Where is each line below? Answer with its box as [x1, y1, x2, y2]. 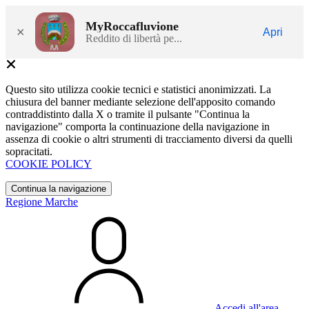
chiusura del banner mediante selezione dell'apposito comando [6, 96, 275, 108]
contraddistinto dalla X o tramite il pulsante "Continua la [6, 108, 250, 120]
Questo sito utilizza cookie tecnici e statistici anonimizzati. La [6, 83, 271, 95]
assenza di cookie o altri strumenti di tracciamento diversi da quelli [6, 133, 292, 145]
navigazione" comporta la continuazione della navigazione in [6, 121, 270, 132]
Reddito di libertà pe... [86, 32, 182, 44]
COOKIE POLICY [6, 158, 92, 170]
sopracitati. [6, 146, 52, 157]
